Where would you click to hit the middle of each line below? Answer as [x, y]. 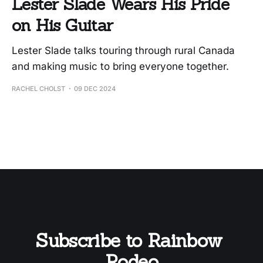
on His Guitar [63, 25]
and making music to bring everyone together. [120, 66]
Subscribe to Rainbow [131, 240]
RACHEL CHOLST [38, 88]
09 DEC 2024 [95, 88]
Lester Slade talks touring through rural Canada [123, 50]
